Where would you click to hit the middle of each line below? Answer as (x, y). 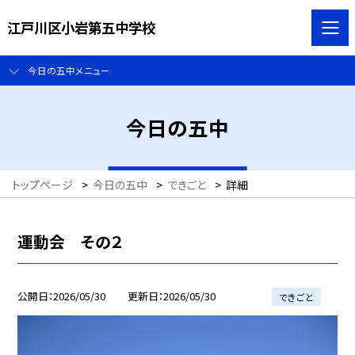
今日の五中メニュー (69, 71)
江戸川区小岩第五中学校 (81, 27)
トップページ (42, 185)
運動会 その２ (71, 241)
